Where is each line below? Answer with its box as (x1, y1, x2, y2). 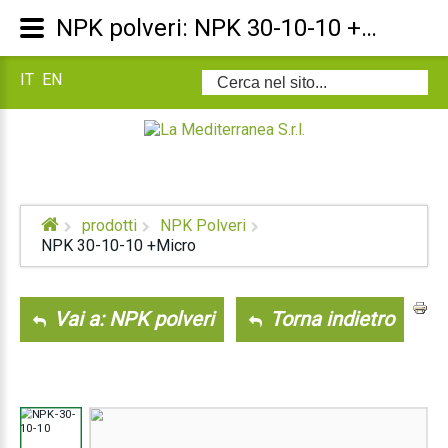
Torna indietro (265, 306, 394, 331)
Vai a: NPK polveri (49, 306, 214, 331)
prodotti (82, 215, 137, 235)
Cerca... (202, 70, 251, 89)
